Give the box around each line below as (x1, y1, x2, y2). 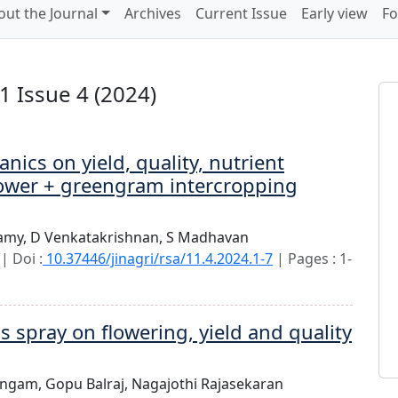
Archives (123, 4, 181, 23)
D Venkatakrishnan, (30, 227, 166, 247)
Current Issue (195, 4, 287, 23)
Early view (300, 4, 368, 23)
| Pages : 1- (273, 249, 352, 268)
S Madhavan (166, 227, 249, 247)
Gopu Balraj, (45, 374, 131, 394)
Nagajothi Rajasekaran (131, 374, 283, 394)
